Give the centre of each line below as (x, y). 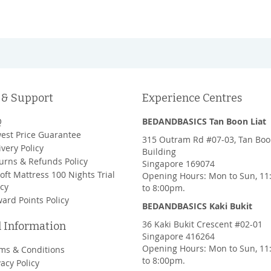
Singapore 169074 (179, 164)
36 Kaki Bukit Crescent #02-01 (203, 224)
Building (159, 152)
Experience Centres (192, 98)
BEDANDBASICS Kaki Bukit (198, 206)
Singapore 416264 (179, 236)
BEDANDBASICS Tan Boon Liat (204, 121)
